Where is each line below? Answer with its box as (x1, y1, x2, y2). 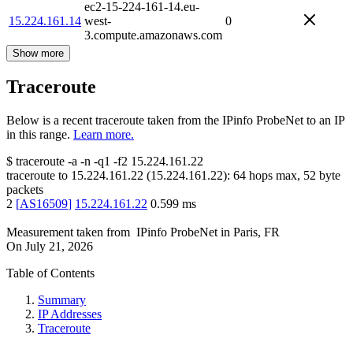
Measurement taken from (6, 225, 130, 240)
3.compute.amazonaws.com (84, 28, 222, 42)
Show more (13, 46, 64, 59)
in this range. (6, 128, 70, 142)
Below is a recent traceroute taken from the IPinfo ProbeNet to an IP (6, 113, 344, 128)
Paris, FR (233, 225, 280, 240)
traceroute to (6, 169, 68, 183)
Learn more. (73, 128, 134, 142)
